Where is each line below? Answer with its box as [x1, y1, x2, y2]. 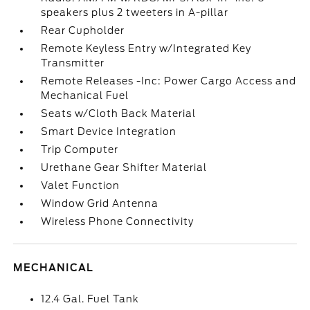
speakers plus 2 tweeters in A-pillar [41, 7, 229, 18]
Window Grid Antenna [41, 198, 159, 209]
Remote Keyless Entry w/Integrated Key [41, 43, 252, 54]
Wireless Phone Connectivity [41, 216, 194, 227]
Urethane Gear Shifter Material [41, 162, 208, 173]
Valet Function [41, 180, 120, 191]
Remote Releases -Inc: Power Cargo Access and [41, 75, 297, 86]
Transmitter [41, 57, 105, 69]
